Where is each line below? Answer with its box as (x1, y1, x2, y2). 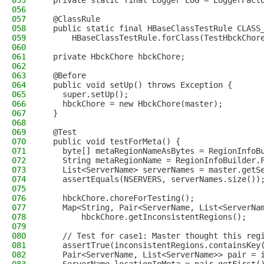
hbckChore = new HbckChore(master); (44, 99, 223, 108)
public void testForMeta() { (44, 137, 180, 146)
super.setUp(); (44, 90, 128, 99)
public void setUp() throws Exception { (44, 80, 232, 90)
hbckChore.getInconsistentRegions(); (44, 212, 246, 222)
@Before (44, 71, 86, 80)
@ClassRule (44, 14, 100, 24)
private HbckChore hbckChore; (44, 52, 185, 61)
